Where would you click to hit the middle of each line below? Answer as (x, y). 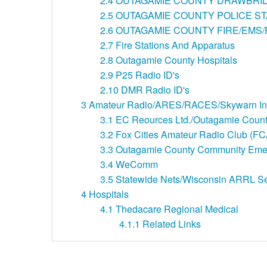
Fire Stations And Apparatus (175, 45)
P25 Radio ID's (148, 74)
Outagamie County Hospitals (176, 60)
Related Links (172, 223)
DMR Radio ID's (155, 89)
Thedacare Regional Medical (177, 209)
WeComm (137, 164)
